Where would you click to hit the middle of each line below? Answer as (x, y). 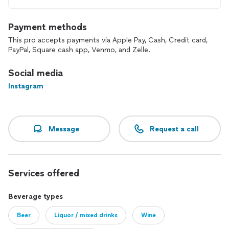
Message (64, 129)
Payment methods (48, 27)
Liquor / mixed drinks (86, 215)
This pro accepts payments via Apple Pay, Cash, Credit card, (108, 40)
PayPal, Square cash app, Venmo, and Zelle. (79, 50)
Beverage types (36, 197)
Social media (36, 73)
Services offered (44, 173)
